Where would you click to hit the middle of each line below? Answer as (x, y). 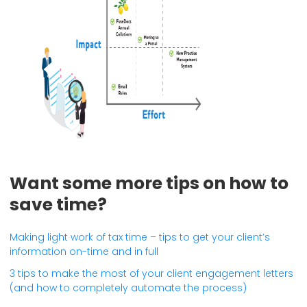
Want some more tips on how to (149, 183)
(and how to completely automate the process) (128, 288)
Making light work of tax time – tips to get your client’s (140, 237)
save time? (58, 204)
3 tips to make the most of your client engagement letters (151, 274)
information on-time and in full (84, 252)
